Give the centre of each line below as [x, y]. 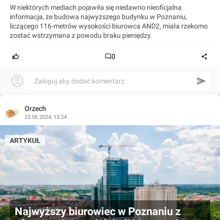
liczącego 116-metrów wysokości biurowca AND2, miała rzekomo [109, 26]
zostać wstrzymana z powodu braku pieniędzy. [81, 35]
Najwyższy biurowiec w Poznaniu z [98, 211]
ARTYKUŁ [25, 140]
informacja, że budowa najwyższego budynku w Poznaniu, [98, 16]
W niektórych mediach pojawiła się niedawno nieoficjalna [96, 7]
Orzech [35, 108]
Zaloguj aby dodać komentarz [80, 81]
